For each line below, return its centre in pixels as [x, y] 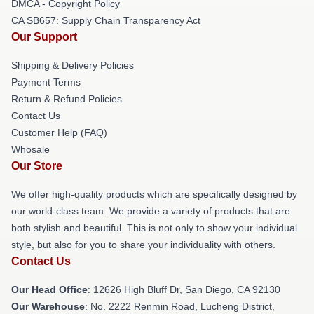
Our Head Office [49, 289]
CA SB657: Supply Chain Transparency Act [106, 20]
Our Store [37, 166]
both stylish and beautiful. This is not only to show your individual [154, 228]
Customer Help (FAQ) [59, 132]
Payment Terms [46, 82]
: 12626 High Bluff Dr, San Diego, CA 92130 [184, 289]
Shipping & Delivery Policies [73, 65]
